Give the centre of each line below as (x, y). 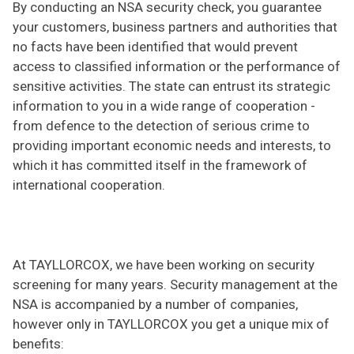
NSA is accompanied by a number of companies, (155, 304)
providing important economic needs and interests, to (171, 145)
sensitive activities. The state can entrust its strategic (171, 86)
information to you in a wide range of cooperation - (164, 105)
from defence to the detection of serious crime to (161, 125)
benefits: (38, 343)
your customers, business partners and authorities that (175, 26)
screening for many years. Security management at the (175, 284)
